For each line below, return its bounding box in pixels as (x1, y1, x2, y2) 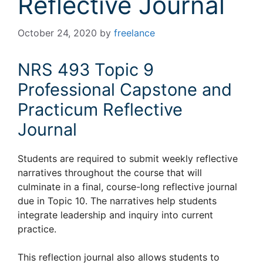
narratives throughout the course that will (18, 167, 202, 178)
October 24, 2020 (18, 27, 97, 39)
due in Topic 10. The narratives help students (18, 195, 217, 207)
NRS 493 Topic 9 (18, 59, 154, 80)
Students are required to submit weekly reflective (18, 153, 238, 164)
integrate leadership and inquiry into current (18, 209, 213, 221)
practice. (18, 223, 56, 235)
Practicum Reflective (18, 99, 183, 120)
